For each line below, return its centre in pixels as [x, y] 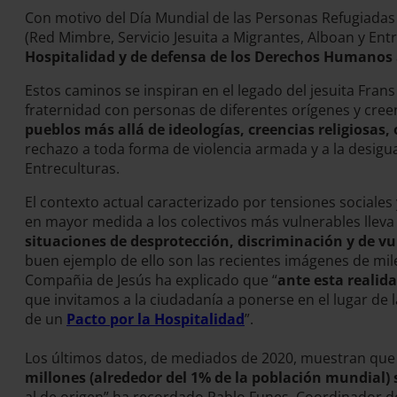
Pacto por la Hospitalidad [156, 319]
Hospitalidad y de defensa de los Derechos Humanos [209, 57]
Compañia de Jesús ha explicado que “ [151, 280]
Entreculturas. [74, 168]
